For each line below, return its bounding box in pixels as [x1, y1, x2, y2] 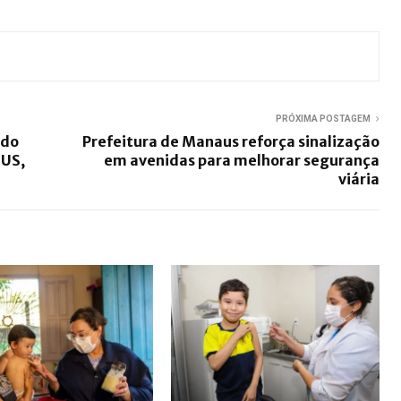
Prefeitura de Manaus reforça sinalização [82, 132, 380, 150]
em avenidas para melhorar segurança [104, 150, 380, 169]
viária [338, 169, 380, 188]
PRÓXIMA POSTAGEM [276, 113, 371, 124]
